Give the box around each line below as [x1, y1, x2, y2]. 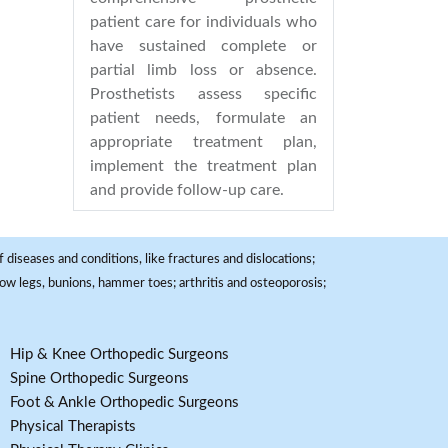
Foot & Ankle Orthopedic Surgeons [10, 395, 239, 410]
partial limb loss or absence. [90, 62, 317, 78]
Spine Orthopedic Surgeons [10, 371, 189, 386]
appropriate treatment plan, [90, 134, 317, 150]
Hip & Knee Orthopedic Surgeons [10, 347, 229, 362]
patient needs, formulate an [90, 110, 317, 126]
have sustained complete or [90, 38, 317, 54]
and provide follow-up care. [90, 182, 284, 198]
